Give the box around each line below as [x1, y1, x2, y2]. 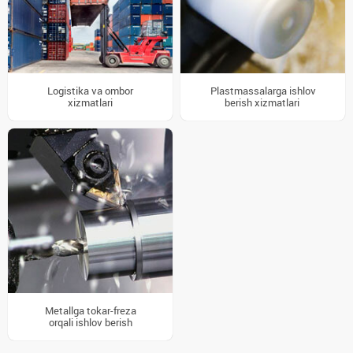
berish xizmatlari [224, 97, 302, 109]
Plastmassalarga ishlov [210, 85, 316, 97]
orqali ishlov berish [48, 317, 132, 329]
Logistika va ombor [47, 85, 133, 97]
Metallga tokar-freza [44, 305, 136, 317]
